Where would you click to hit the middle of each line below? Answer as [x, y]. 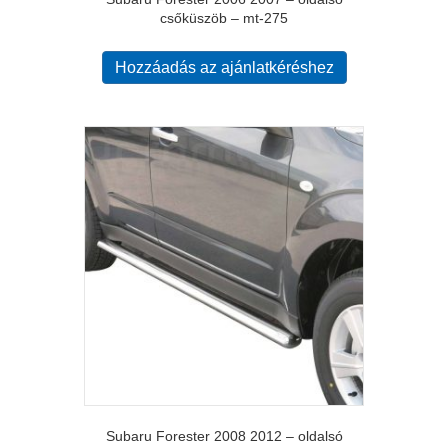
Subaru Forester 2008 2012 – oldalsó [224, 436]
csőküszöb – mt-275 [224, 18]
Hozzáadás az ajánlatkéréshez [224, 68]
